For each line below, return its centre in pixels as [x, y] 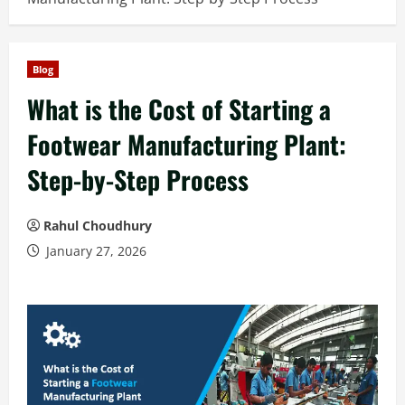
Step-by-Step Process [138, 179]
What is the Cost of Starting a [179, 109]
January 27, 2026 [94, 251]
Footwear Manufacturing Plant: [187, 144]
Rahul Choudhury [98, 226]
